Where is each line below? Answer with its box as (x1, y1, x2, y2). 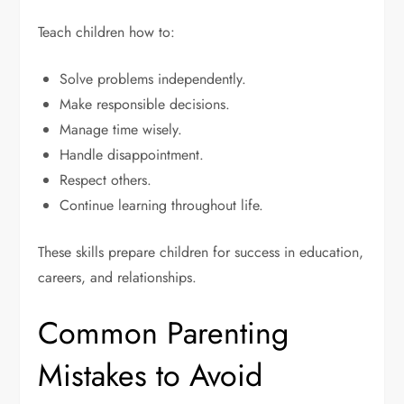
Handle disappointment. (60, 144, 205, 166)
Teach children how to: (38, 22, 176, 43)
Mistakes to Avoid (38, 353, 263, 399)
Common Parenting (38, 311, 289, 356)
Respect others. (60, 170, 152, 191)
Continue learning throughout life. (60, 195, 264, 216)
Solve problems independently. (60, 69, 247, 90)
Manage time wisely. (60, 119, 183, 141)
